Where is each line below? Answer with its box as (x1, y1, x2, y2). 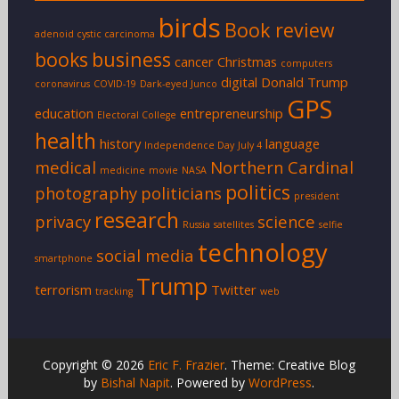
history (99, 134, 141, 152)
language (265, 134, 320, 152)
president (293, 189, 339, 202)
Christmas (216, 52, 277, 70)
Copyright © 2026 (43, 355, 149, 373)
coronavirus (34, 77, 90, 90)
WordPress (248, 373, 313, 391)
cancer (174, 52, 214, 70)
